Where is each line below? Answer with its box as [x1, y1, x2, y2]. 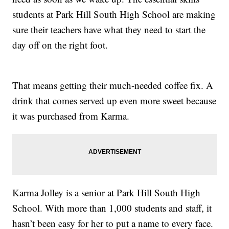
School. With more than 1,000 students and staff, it [12, 201, 212, 215]
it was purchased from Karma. [12, 109, 133, 123]
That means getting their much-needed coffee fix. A [12, 79, 214, 92]
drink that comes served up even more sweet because [12, 94, 217, 107]
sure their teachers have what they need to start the [12, 23, 206, 36]
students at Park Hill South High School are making [12, 8, 216, 21]
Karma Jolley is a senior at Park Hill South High [12, 186, 201, 199]
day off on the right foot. [12, 38, 111, 52]
